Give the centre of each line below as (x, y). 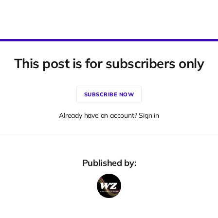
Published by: (109, 163)
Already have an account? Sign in (109, 115)
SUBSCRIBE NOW (109, 94)
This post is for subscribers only (109, 63)
